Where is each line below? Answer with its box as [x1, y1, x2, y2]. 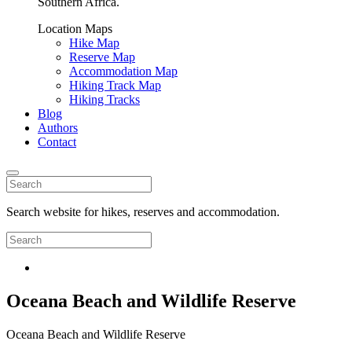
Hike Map [69, 36, 119, 49]
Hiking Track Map [69, 79, 161, 92]
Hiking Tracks [69, 93, 140, 106]
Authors [38, 121, 78, 134]
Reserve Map [69, 50, 135, 64]
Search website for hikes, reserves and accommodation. [6, 205, 280, 218]
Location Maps [38, 22, 112, 35]
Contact [38, 135, 76, 148]
